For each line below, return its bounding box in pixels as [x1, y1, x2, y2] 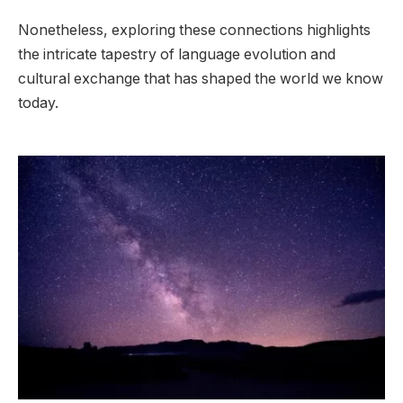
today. [18, 94, 58, 112]
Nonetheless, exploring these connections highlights [18, 22, 371, 40]
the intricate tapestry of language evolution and [18, 46, 336, 64]
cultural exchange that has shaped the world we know [18, 70, 383, 88]
